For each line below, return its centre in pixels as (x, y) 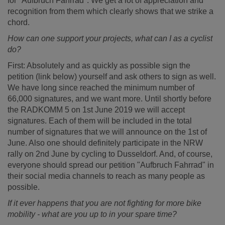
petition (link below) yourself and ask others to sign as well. (112, 77)
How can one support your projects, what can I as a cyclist (110, 38)
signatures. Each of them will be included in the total (100, 121)
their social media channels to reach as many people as (106, 176)
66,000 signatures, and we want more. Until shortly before (109, 99)
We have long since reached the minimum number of (101, 88)
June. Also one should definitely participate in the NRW (105, 143)
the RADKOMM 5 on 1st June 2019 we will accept (96, 110)
